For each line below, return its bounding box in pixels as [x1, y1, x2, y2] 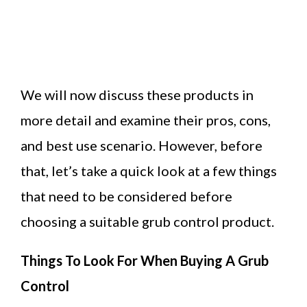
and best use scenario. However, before [21, 136, 262, 153]
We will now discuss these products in [21, 86, 254, 103]
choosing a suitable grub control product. [21, 212, 274, 230]
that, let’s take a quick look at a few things [21, 162, 277, 179]
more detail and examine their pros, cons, [21, 111, 271, 128]
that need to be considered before [21, 187, 232, 204]
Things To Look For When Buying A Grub [21, 251, 269, 269]
